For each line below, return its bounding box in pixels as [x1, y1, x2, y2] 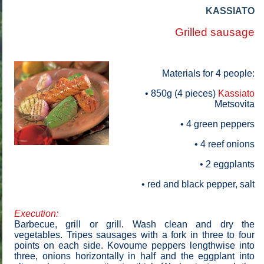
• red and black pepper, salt [141, 179, 255, 189]
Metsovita [214, 99, 255, 109]
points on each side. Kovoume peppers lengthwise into [14, 240, 255, 250]
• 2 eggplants [200, 159, 255, 169]
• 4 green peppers [180, 119, 255, 129]
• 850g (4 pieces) [145, 88, 218, 98]
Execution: [14, 209, 58, 219]
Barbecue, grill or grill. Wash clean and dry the [14, 219, 255, 229]
